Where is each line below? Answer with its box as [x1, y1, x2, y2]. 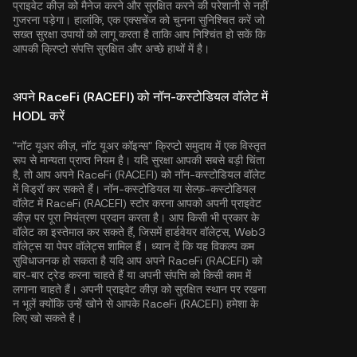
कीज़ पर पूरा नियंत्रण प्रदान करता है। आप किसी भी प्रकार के [13, 211, 259, 224]
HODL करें [13, 108, 65, 124]
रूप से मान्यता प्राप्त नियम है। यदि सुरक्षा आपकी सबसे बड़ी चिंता [13, 154, 265, 167]
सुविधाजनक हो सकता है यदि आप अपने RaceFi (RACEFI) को [13, 254, 262, 267]
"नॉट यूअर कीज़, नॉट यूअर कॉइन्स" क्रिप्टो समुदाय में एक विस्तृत [13, 139, 266, 152]
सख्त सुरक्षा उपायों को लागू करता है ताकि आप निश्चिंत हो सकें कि [13, 28, 265, 41]
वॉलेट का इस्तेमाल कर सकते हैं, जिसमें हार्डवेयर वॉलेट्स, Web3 [13, 226, 265, 238]
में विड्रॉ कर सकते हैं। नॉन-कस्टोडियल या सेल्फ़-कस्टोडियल [13, 182, 256, 195]
